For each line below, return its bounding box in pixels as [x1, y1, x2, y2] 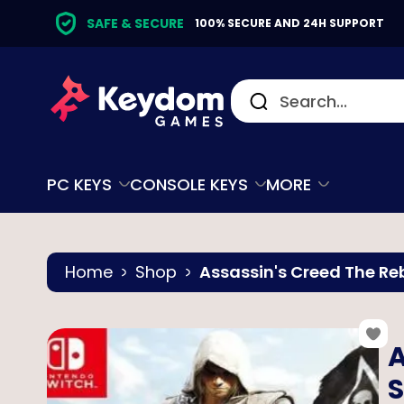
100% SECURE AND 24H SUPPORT [195, 15, 384, 31]
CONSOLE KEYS [130, 172, 248, 196]
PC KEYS [47, 172, 112, 196]
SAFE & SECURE [87, 14, 184, 32]
